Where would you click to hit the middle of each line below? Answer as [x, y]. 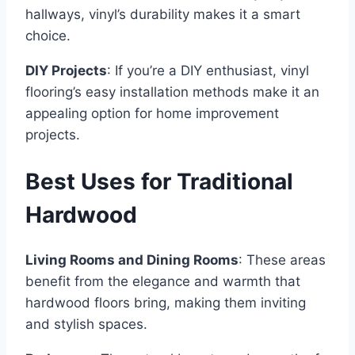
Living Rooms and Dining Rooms [132, 260]
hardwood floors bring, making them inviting [166, 302]
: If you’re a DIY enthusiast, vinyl [208, 71]
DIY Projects [66, 71]
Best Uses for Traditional [159, 181]
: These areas [282, 260]
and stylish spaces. [86, 324]
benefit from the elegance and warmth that [163, 281]
